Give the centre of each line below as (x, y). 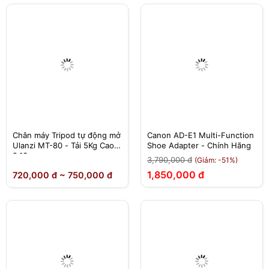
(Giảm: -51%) (216, 160)
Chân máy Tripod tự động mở (67, 135)
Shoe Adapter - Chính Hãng (199, 145)
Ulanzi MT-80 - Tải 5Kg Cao (63, 145)
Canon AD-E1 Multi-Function (201, 135)
